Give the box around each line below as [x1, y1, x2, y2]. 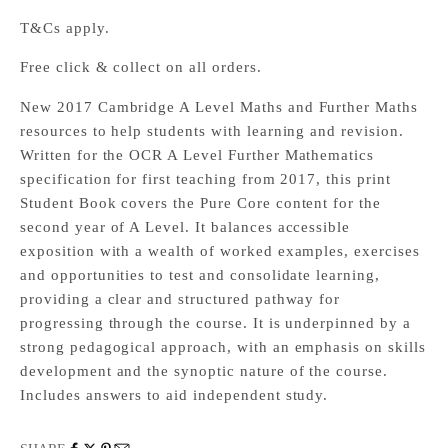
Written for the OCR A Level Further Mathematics [20, 146, 375, 163]
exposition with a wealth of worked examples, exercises [20, 242, 420, 259]
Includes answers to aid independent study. [20, 386, 329, 403]
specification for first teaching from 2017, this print [20, 170, 391, 187]
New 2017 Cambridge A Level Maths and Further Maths [20, 98, 418, 115]
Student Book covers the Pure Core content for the [20, 194, 382, 211]
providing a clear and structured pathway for [20, 290, 341, 307]
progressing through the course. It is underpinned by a [20, 314, 411, 331]
